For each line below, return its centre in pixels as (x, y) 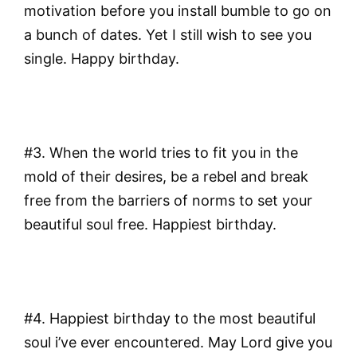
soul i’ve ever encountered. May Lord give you (178, 342)
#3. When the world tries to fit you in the (161, 153)
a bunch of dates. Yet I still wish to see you (168, 35)
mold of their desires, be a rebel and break (166, 177)
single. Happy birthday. (102, 59)
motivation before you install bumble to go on (178, 11)
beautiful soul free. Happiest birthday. (150, 225)
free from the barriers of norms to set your (168, 201)
